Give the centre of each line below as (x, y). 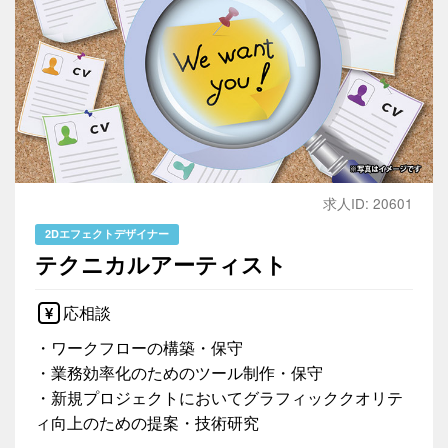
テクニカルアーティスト (161, 264)
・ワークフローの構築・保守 (139, 348)
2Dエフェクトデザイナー (107, 234)
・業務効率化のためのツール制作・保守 (179, 373)
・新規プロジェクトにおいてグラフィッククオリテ (219, 398)
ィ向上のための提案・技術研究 (147, 423)
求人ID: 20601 (368, 203)
